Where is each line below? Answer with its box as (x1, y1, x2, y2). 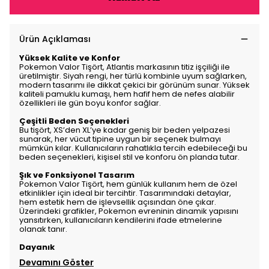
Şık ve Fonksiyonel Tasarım (19, 169, 134, 181)
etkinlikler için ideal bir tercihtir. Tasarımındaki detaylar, (19, 187, 231, 199)
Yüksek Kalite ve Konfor (19, 52, 120, 64)
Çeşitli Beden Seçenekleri (19, 115, 129, 127)
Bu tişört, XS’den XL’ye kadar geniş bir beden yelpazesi (19, 124, 230, 136)
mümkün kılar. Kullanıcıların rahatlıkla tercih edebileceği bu (19, 142, 247, 154)
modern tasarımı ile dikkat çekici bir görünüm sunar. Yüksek (19, 79, 250, 91)
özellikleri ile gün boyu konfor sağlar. (19, 97, 161, 109)
